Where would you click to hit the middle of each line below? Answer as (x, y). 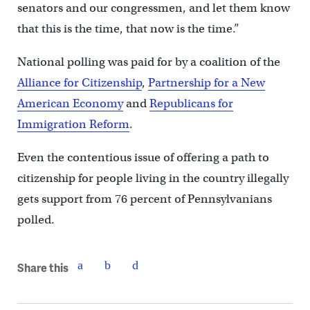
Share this (43, 267)
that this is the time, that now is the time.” (128, 29)
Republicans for (191, 103)
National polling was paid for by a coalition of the (148, 62)
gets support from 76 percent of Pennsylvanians (144, 199)
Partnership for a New (206, 83)
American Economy (70, 103)
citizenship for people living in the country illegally (153, 178)
